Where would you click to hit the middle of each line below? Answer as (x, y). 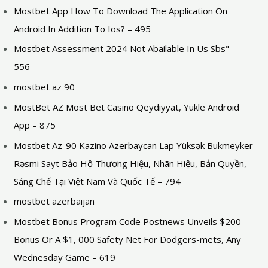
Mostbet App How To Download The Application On (121, 10)
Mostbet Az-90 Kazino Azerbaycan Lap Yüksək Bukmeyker (134, 145)
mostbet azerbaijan (54, 201)
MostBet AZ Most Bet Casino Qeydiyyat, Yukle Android (127, 107)
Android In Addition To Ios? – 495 (83, 28)
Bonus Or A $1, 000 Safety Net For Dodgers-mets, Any (128, 239)
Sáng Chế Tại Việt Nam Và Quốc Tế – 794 (98, 181)
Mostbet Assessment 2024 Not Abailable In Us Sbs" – (125, 49)
